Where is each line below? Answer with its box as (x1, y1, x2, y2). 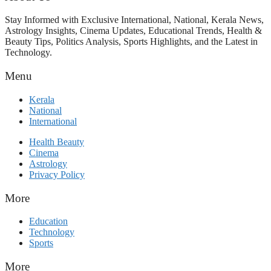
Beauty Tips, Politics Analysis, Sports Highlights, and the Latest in (5, 36, 258, 47)
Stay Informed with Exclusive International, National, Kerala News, (5, 15, 264, 25)
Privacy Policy (29, 169, 85, 180)
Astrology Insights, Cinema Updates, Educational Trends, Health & (5, 25, 262, 36)
